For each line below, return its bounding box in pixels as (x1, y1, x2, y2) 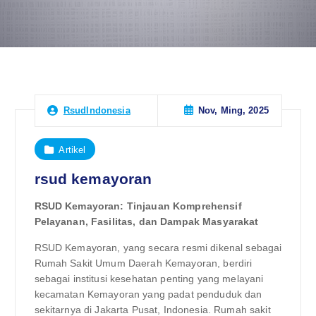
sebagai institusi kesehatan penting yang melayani (34, 272, 264, 284)
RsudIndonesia (63, 105, 130, 116)
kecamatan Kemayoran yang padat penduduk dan (34, 288, 262, 300)
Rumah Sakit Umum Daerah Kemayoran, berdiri (34, 257, 253, 269)
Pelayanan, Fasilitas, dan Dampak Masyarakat (34, 216, 259, 228)
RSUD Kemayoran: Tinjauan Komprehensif (34, 200, 242, 212)
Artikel (59, 144, 86, 155)
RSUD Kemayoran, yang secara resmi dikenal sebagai (34, 241, 282, 253)
